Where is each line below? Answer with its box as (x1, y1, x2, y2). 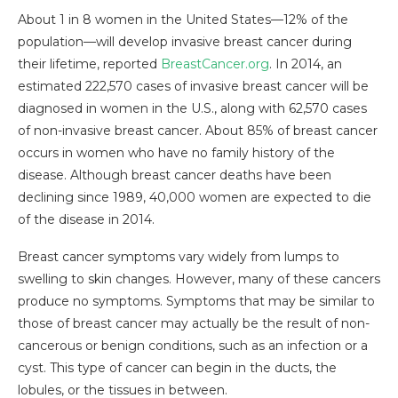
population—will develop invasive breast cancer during (18, 34, 352, 51)
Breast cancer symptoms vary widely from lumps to (18, 249, 339, 266)
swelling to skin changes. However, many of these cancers (18, 271, 380, 288)
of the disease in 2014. (18, 211, 155, 228)
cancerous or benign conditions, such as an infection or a (18, 338, 368, 354)
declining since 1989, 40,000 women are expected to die (18, 189, 371, 206)
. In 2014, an (269, 56, 342, 73)
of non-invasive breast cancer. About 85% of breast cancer (18, 123, 378, 139)
